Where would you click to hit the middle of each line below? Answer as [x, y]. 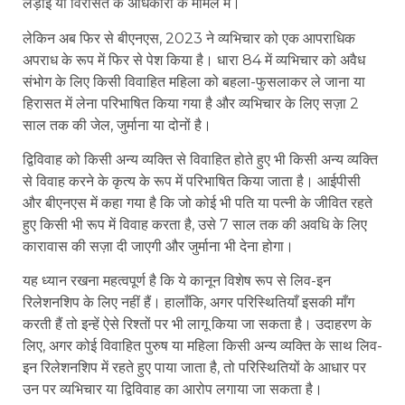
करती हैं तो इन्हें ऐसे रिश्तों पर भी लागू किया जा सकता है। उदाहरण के [197, 325]
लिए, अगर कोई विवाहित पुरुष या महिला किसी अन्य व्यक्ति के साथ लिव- [202, 346]
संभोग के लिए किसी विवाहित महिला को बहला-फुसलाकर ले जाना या [194, 81]
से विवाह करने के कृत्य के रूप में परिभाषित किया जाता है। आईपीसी [192, 181]
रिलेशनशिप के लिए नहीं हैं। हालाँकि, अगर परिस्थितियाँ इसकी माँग [188, 303]
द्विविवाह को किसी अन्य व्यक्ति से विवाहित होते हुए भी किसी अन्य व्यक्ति [200, 159]
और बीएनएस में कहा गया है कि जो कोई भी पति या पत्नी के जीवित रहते [198, 202]
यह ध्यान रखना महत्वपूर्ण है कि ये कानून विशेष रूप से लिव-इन [177, 281]
